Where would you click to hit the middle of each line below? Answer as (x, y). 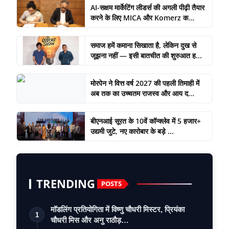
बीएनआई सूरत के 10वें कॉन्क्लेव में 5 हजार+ (145, 121)
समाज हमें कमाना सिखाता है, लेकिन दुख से (143, 45)
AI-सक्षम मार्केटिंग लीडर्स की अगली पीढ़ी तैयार (147, 7)
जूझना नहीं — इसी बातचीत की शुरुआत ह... (146, 55)
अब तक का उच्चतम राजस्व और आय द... (142, 93)
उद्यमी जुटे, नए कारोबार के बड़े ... (132, 131)
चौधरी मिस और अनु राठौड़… (90, 220)
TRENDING (66, 184)
